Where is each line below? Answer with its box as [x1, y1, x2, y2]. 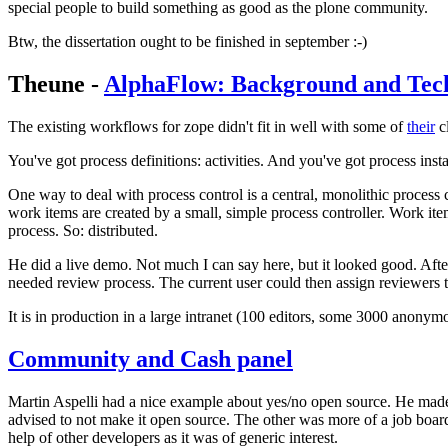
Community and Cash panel [8, 345, 293, 372]
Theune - [8, 71, 104, 98]
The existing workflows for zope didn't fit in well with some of [8, 118, 407, 136]
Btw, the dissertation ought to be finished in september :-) [8, 33, 367, 51]
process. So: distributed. [8, 222, 158, 240]
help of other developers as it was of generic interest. [8, 428, 338, 446]
